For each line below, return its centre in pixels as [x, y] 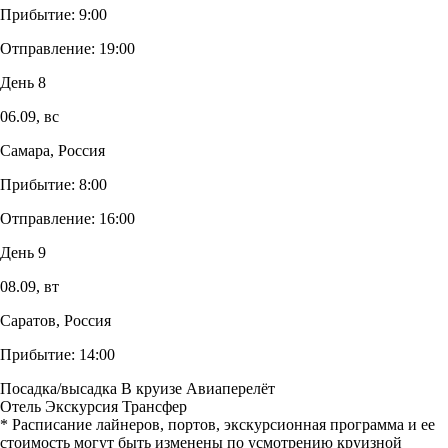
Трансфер [154, 406]
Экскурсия [81, 406]
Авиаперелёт [230, 388]
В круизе [151, 388]
